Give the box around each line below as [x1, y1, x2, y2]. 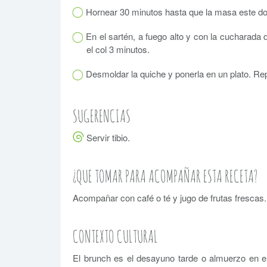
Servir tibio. [86, 131, 130, 144]
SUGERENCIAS [73, 105, 131, 126]
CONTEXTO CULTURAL [73, 225, 158, 247]
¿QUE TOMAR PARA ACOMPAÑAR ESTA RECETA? [73, 165, 257, 187]
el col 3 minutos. [86, 43, 150, 55]
